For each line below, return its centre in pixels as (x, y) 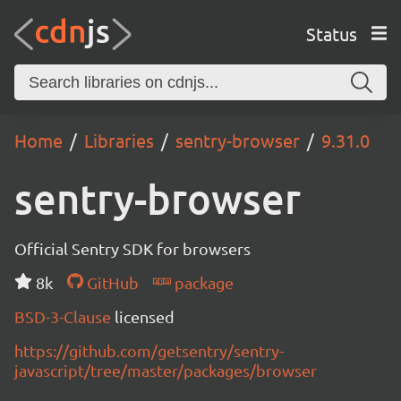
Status (331, 33)
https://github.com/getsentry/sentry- (149, 350)
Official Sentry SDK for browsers (132, 248)
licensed (145, 316)
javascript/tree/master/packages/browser (166, 370)
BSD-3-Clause (64, 316)
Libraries (119, 140)
